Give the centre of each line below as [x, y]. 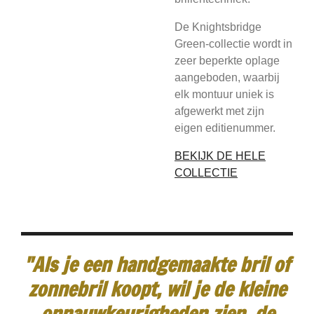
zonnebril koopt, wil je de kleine [157, 289]
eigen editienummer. [225, 128]
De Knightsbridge [218, 27]
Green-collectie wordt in [233, 44]
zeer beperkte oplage [227, 61]
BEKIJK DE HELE [220, 156]
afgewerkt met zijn [219, 111]
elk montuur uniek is [224, 94]
